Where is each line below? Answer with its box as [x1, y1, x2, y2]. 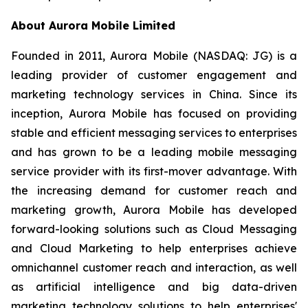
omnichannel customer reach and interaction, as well [11, 261, 297, 274]
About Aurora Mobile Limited [11, 19, 175, 32]
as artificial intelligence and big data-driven [11, 280, 297, 294]
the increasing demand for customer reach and [11, 184, 297, 197]
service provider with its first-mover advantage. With [11, 164, 297, 178]
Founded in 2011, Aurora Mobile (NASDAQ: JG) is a [11, 49, 297, 63]
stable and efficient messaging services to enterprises [11, 126, 297, 140]
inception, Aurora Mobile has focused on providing [11, 107, 297, 120]
